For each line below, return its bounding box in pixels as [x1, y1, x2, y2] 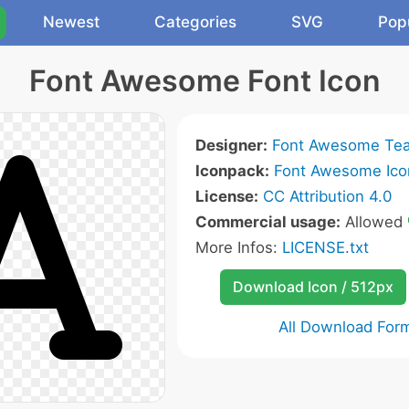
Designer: [195, 136, 267, 154]
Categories [154, 13, 236, 31]
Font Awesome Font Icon [28, 63, 381, 99]
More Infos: [195, 238, 282, 257]
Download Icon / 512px [232, 278, 393, 296]
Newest [43, 13, 100, 31]
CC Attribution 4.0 [263, 187, 392, 205]
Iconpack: [195, 162, 269, 180]
